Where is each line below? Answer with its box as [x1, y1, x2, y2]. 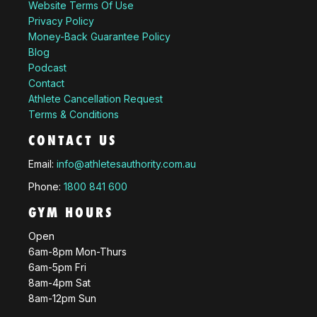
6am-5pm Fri [28, 261, 86, 274]
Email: [28, 158, 57, 171]
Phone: [28, 180, 64, 193]
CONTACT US [28, 134, 117, 148]
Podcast [28, 62, 67, 74]
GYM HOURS [28, 207, 114, 220]
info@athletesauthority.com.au [57, 158, 196, 171]
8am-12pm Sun [28, 292, 96, 305]
